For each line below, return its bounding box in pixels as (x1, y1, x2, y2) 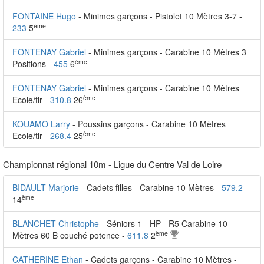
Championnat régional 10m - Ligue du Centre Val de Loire (3, 158, 222, 170)
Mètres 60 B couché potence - (12, 229, 127, 241)
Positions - (12, 58, 54, 70)
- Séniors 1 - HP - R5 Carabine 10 (101, 217, 227, 229)
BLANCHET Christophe (12, 217, 99, 229)
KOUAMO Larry (12, 118, 70, 130)
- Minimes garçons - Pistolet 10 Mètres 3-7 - (78, 10, 242, 22)
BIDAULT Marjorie (12, 181, 79, 193)
